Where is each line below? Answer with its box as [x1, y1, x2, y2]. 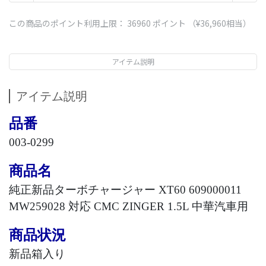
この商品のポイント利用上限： [9, 17, 127, 29]
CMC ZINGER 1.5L [91, 200, 192, 213]
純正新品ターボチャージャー [9, 183, 156, 196]
